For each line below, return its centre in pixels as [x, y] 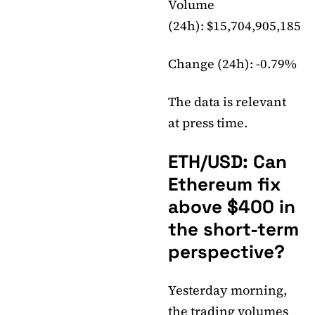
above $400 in [232, 207]
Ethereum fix [224, 185]
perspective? [226, 252]
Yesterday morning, [227, 290]
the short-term [233, 230]
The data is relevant [227, 102]
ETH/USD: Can [227, 162]
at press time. [208, 123]
